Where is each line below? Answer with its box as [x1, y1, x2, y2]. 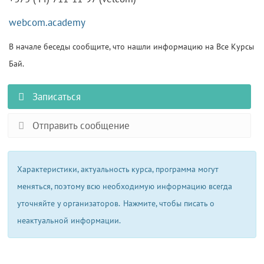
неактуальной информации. [17, 214, 121, 226]
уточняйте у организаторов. [17, 197, 121, 209]
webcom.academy [9, 16, 86, 29]
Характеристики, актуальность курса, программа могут [17, 163, 219, 174]
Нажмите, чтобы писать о [123, 197, 215, 209]
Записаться [29, 90, 81, 103]
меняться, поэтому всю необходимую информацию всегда [17, 180, 233, 192]
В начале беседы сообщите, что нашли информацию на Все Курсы [9, 41, 255, 52]
